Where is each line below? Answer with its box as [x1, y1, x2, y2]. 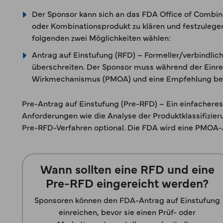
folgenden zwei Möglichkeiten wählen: [32, 32, 171, 43]
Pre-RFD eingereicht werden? [46, 174, 209, 191]
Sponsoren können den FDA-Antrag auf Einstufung [34, 194, 221, 205]
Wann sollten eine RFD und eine [40, 160, 215, 177]
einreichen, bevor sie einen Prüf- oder [59, 206, 196, 217]
